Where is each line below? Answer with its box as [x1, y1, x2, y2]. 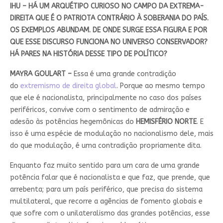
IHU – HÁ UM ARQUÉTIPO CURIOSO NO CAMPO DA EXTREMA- [9, 2, 204, 11]
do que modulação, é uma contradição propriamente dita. [9, 141, 202, 150]
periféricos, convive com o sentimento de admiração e [9, 106, 190, 114]
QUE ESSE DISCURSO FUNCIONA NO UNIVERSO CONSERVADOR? [9, 38, 208, 47]
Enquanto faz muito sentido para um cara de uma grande [9, 161, 200, 170]
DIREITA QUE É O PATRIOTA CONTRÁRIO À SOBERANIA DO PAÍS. [9, 14, 209, 23]
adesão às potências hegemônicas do [9, 117, 136, 126]
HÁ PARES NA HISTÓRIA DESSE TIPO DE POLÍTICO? [9, 50, 167, 59]
